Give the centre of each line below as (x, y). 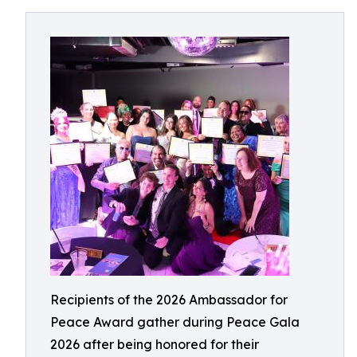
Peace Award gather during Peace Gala (175, 322)
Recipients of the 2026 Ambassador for (169, 300)
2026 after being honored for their (155, 344)
